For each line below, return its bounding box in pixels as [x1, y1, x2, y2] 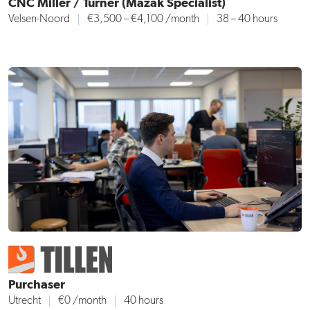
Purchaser [8, 278, 65, 291]
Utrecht [8, 295, 41, 307]
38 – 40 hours [217, 14, 277, 26]
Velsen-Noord [8, 14, 70, 26]
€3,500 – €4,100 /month [87, 14, 199, 26]
